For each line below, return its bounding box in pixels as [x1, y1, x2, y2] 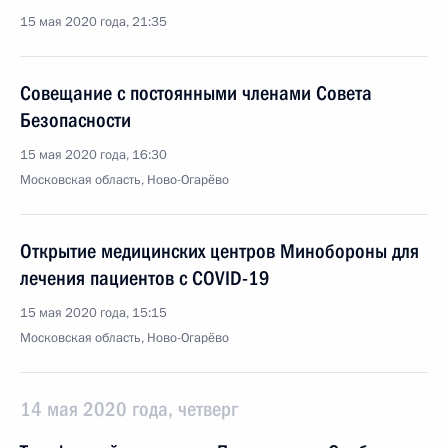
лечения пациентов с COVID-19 [20, 266, 270, 290]
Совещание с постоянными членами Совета [20, 81, 372, 105]
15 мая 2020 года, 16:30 [20, 146, 167, 164]
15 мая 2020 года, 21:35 [20, 13, 167, 31]
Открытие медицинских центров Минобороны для [20, 239, 419, 263]
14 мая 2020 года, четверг [20, 397, 238, 421]
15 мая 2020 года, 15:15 [20, 304, 167, 322]
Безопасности [20, 108, 131, 132]
